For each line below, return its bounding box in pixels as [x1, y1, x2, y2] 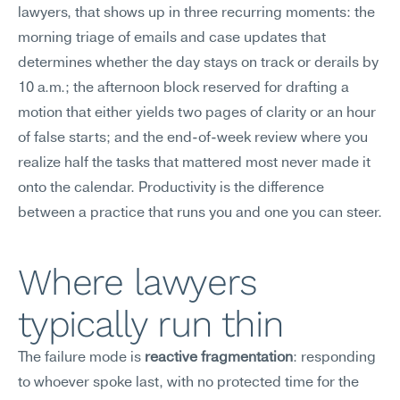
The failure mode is [18, 351, 145, 365]
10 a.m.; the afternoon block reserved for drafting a [18, 81, 349, 96]
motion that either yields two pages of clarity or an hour [18, 106, 376, 121]
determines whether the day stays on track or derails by [18, 56, 379, 71]
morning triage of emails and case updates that [18, 31, 326, 46]
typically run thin [18, 303, 284, 346]
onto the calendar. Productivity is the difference [18, 181, 324, 196]
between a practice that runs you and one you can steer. [18, 206, 382, 221]
